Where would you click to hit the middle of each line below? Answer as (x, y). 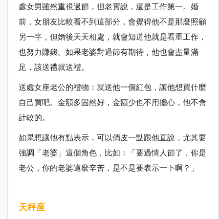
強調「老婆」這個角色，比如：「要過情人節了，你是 (112, 153)
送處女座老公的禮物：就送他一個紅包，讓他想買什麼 (112, 87)
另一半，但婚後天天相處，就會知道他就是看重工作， (112, 37)
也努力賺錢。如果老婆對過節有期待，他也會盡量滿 (108, 52)
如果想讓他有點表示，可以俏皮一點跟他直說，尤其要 (112, 137)
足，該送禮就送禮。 (54, 67)
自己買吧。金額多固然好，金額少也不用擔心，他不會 (112, 102)
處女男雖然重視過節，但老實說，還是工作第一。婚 (108, 6)
